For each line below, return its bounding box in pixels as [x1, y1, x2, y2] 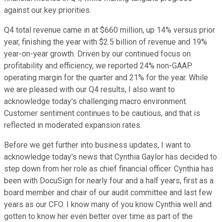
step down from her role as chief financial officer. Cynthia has [4, 164, 214, 174]
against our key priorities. [4, 5, 91, 15]
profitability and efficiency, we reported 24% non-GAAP [4, 61, 192, 71]
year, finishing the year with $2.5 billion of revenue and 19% [4, 37, 207, 47]
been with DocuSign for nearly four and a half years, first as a [4, 176, 214, 186]
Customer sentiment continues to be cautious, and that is [4, 109, 200, 118]
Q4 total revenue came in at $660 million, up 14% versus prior [4, 25, 215, 35]
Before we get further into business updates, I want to [4, 140, 191, 150]
